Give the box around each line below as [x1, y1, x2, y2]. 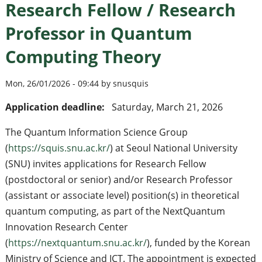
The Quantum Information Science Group [5, 125, 188, 139]
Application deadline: [5, 100, 107, 113]
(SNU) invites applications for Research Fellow [5, 157, 206, 170]
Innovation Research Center [5, 220, 128, 233]
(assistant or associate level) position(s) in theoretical [5, 188, 239, 202]
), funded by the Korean [146, 236, 250, 249]
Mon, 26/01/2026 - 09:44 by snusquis [5, 78, 149, 89]
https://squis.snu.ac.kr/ [8, 141, 110, 154]
